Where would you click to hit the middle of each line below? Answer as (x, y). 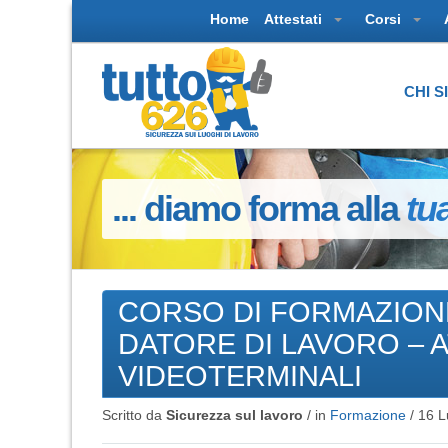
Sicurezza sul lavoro (234, 414)
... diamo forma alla (259, 208)
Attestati (295, 19)
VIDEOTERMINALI (240, 375)
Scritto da (134, 414)
